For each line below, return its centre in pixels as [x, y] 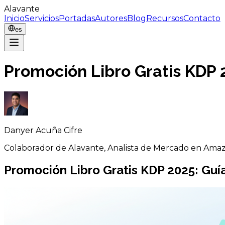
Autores [111, 18]
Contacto [202, 18]
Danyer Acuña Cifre [43, 130]
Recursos [165, 18]
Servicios [42, 18]
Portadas [77, 18]
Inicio [14, 18]
